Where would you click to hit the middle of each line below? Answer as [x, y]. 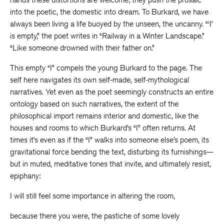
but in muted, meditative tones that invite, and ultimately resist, [110, 164]
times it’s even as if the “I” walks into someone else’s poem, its [109, 140]
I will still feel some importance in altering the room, [92, 196]
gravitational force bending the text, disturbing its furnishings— [111, 152]
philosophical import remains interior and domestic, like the [104, 116]
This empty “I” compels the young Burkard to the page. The [106, 68]
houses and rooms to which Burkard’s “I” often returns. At [103, 128]
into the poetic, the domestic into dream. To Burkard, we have [109, 12]
